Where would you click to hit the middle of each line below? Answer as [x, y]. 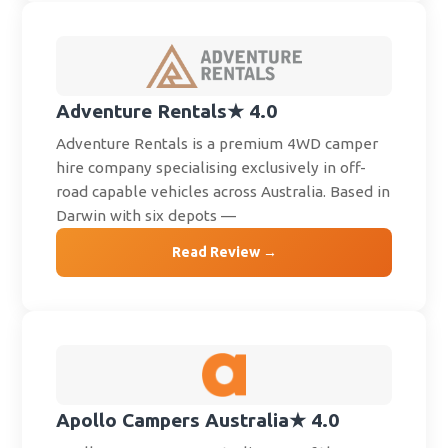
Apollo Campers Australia [173, 420]
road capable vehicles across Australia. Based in [223, 192]
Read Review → [224, 252]
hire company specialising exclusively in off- [211, 168]
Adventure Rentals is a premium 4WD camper [217, 144]
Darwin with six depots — [146, 216]
